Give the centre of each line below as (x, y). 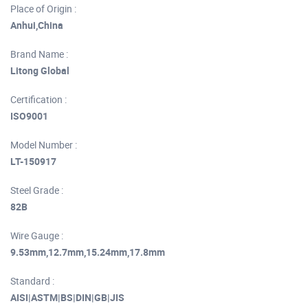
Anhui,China (37, 25)
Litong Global (40, 71)
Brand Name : (39, 54)
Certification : (38, 100)
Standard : (32, 281)
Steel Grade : (37, 190)
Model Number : (44, 145)
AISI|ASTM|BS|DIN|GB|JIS (67, 298)
